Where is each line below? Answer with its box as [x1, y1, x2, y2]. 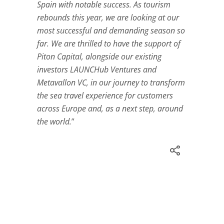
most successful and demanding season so [37, 25, 185, 36]
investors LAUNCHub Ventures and [37, 64, 156, 75]
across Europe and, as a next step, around [37, 103, 183, 114]
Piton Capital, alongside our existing [37, 51, 161, 62]
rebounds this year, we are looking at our [37, 12, 179, 23]
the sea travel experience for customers [37, 90, 173, 101]
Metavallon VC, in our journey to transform [37, 77, 185, 88]
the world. [37, 116, 71, 127]
